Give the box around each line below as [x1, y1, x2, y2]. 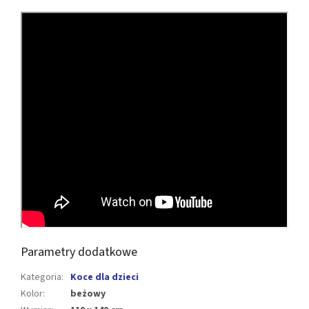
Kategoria [21, 270, 61, 285]
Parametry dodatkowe [21, 243, 137, 261]
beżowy [70, 287, 106, 301]
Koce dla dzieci [70, 270, 139, 285]
